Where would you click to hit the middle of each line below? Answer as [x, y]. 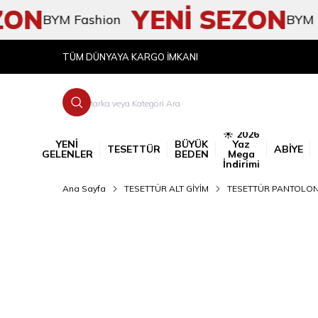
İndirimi [241, 164]
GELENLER [67, 154]
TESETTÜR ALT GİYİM [166, 188]
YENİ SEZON [174, 20]
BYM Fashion [46, 20]
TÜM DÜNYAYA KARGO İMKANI [130, 56]
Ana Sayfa [84, 188]
